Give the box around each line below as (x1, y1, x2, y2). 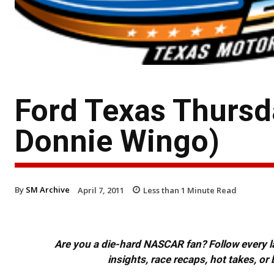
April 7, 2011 (78, 184, 124, 196)
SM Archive (26, 183, 70, 195)
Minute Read (185, 184, 237, 196)
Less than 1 (143, 184, 185, 196)
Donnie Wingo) (15, 123, 220, 159)
